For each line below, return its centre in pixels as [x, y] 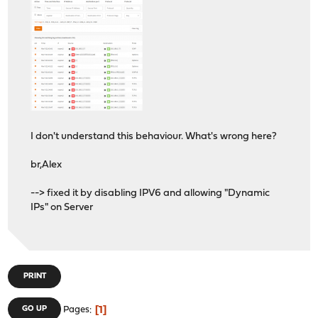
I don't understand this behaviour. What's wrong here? [154, 137]
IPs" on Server [62, 208]
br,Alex [46, 165]
